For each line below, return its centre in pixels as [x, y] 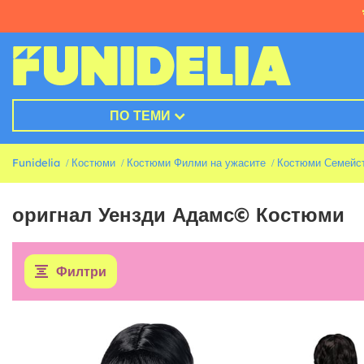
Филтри [81, 272]
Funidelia [36, 163]
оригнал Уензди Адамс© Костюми [178, 215]
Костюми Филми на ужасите [196, 163]
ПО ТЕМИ [140, 116]
